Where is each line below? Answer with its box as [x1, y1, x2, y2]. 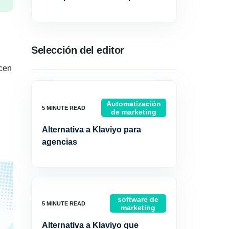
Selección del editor [31, 44, 124, 56]
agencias [42, 138, 77, 146]
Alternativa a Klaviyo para [42, 125, 141, 134]
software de [117, 195, 158, 203]
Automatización [106, 100, 161, 108]
